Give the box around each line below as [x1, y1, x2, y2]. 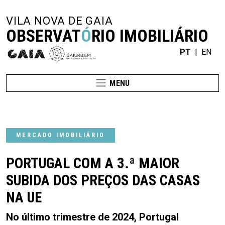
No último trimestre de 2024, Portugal [6, 211, 179, 223]
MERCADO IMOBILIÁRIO [16, 132, 105, 139]
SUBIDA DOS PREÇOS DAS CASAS [6, 172, 200, 189]
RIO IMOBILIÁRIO [91, 26, 208, 46]
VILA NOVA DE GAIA [6, 15, 113, 27]
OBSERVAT [6, 26, 81, 46]
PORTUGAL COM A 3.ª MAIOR [6, 155, 179, 172]
